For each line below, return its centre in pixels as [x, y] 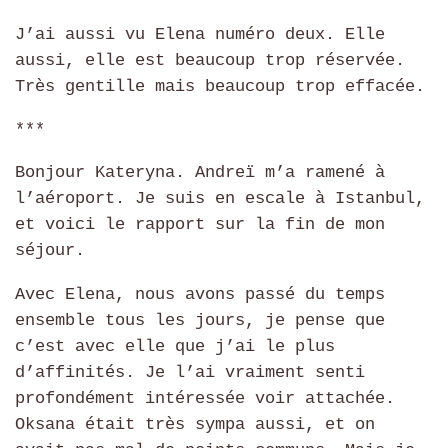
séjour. [50, 251]
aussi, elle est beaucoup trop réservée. [210, 60]
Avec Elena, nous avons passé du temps [200, 294]
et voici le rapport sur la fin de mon [200, 225]
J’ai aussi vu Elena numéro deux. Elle [200, 34]
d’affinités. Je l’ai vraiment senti [190, 372]
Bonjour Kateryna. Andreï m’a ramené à [200, 173]
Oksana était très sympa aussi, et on [195, 424]
